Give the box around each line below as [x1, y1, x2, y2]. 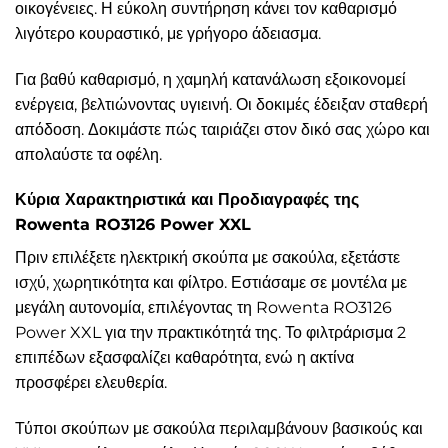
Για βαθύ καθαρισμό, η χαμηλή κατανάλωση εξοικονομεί [15, 69, 406, 89]
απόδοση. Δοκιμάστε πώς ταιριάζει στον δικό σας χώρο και [15, 119, 430, 139]
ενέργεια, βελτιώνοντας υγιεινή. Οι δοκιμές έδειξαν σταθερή [15, 94, 428, 114]
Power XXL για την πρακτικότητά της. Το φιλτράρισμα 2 [15, 323, 406, 343]
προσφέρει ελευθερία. [15, 373, 167, 393]
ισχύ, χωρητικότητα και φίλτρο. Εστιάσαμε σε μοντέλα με [15, 273, 407, 293]
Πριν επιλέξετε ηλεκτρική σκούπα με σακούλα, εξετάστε [15, 248, 400, 268]
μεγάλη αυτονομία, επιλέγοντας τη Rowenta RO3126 [15, 298, 392, 318]
